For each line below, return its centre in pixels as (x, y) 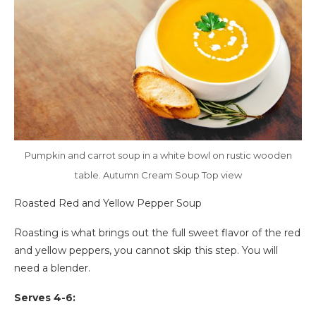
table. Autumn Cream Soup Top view (158, 175)
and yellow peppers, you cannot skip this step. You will (146, 250)
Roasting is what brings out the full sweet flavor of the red (157, 232)
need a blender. (52, 268)
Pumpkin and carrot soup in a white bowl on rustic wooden (158, 155)
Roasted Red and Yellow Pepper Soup (108, 203)
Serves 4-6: (45, 297)
